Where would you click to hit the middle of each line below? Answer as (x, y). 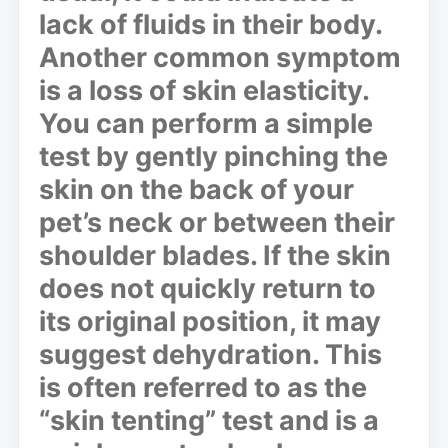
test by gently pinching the (213, 156)
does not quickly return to (207, 288)
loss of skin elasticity (225, 90)
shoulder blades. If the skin (215, 255)
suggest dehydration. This (210, 354)
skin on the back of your (196, 189)
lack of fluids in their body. (211, 24)
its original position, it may (210, 321)
